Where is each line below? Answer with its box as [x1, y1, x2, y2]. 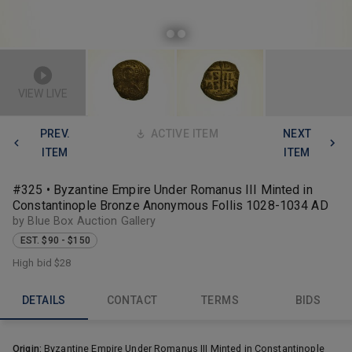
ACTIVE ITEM [150, 126, 219, 140]
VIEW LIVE [17, 86, 68, 100]
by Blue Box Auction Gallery [13, 214, 156, 228]
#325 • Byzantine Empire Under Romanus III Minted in [13, 181, 313, 197]
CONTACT [106, 294, 158, 307]
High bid [13, 256, 55, 269]
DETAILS [22, 294, 66, 307]
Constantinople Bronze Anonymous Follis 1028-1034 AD [13, 197, 328, 213]
